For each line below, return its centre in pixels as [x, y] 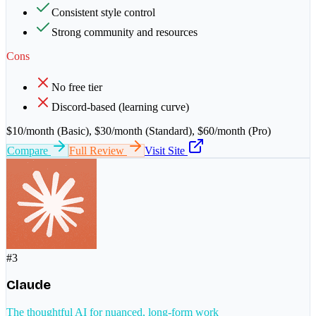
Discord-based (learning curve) [120, 107]
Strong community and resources [124, 32]
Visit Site [166, 150]
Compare [29, 150]
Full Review [98, 150]
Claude [29, 285]
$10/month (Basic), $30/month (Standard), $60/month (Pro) [139, 130]
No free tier [77, 87]
